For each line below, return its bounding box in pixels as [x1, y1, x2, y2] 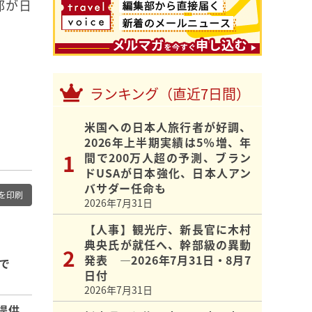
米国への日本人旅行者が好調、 [84, 118, 251, 136]
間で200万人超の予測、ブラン [84, 149, 251, 166]
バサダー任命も [84, 180, 166, 197]
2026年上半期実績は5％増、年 [84, 134, 251, 151]
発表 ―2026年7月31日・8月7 [84, 251, 251, 269]
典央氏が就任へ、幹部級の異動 [84, 236, 251, 253]
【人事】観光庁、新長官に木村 [84, 221, 251, 238]
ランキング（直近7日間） [90, 84, 250, 104]
